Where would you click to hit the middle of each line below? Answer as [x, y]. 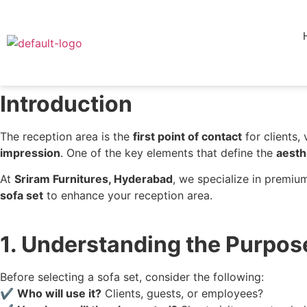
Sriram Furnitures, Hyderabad [94, 179]
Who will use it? [59, 294]
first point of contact [187, 136]
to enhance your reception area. [128, 196]
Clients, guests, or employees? [182, 294]
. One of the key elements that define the [168, 153]
